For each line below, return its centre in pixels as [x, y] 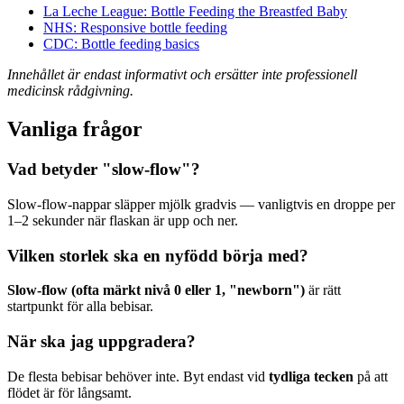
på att [371, 376]
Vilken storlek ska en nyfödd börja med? [158, 255]
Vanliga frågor [75, 129]
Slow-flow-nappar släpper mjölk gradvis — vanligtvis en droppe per [201, 204]
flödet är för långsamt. [69, 392]
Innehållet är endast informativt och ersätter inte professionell [182, 75]
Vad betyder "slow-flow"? [104, 170]
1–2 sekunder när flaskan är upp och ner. [123, 220]
